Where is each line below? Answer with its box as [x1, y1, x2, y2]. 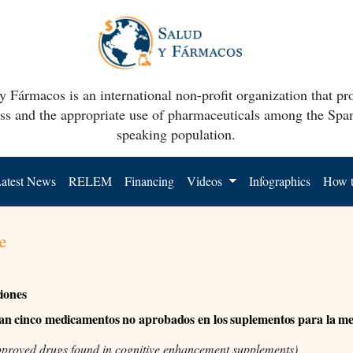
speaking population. [117, 124, 236, 143]
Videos [187, 172, 226, 189]
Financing [124, 172, 175, 189]
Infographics [249, 172, 311, 189]
